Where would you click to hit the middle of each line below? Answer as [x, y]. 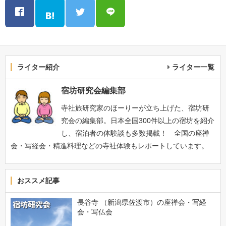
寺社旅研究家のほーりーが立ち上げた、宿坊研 [135, 108]
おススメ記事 [38, 180]
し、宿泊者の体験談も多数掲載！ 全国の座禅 [135, 133]
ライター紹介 [38, 67]
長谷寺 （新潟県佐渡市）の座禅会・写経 [142, 202]
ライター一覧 [193, 67]
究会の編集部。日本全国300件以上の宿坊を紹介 [138, 120]
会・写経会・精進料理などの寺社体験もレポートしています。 [109, 146]
